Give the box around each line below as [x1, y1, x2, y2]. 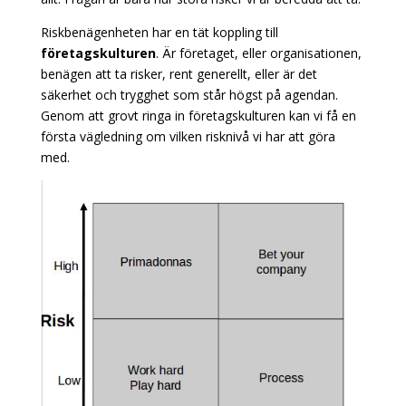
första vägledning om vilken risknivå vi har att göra [40, 128, 335, 145]
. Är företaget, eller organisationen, [155, 44, 362, 62]
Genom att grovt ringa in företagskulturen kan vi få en [40, 107, 356, 124]
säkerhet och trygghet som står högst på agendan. [40, 86, 338, 103]
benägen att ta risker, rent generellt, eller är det [40, 65, 317, 82]
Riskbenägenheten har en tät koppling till [40, 24, 278, 41]
